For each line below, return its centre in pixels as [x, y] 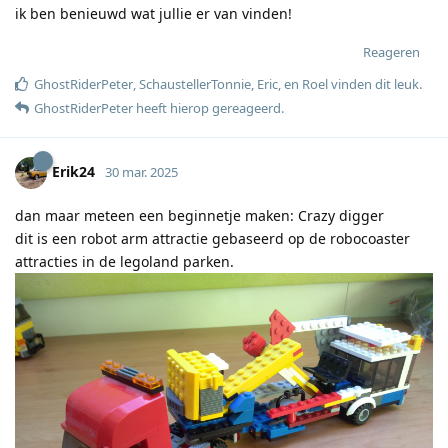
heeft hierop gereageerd [207, 107]
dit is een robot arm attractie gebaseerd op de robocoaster [212, 238]
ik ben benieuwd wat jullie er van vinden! [153, 13]
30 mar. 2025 [141, 171]
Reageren [391, 51]
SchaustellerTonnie [195, 83]
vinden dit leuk [373, 83]
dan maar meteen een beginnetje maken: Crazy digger [199, 215]
